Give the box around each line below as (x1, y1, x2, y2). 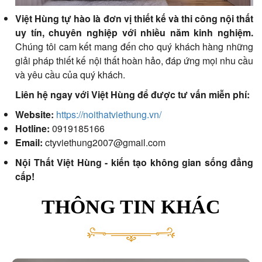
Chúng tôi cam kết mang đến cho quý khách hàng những (15, 39, 253, 53)
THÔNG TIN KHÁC (42, 195, 220, 218)
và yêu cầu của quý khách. (15, 67, 126, 81)
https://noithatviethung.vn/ (56, 107, 162, 121)
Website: (15, 107, 54, 121)
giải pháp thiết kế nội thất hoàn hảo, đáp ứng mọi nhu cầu (15, 53, 253, 67)
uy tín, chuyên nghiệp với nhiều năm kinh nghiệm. (15, 25, 253, 39)
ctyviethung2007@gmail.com (43, 135, 166, 149)
